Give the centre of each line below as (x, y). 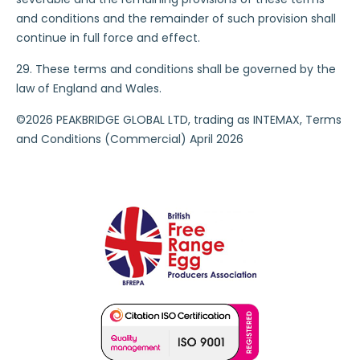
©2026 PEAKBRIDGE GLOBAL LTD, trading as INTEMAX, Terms (179, 120)
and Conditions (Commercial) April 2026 (130, 139)
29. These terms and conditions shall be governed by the (176, 69)
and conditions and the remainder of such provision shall (176, 18)
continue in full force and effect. (108, 38)
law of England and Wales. (89, 88)
